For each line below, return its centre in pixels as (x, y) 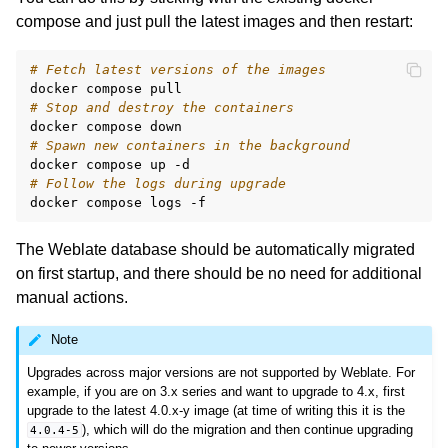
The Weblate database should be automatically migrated (215, 249)
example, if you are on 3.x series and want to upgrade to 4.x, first (216, 391)
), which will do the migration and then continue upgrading (248, 429)
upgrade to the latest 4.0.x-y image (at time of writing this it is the (216, 410)
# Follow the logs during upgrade (158, 183)
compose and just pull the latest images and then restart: (214, 21)
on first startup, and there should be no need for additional (219, 273)
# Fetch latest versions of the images (178, 69)
